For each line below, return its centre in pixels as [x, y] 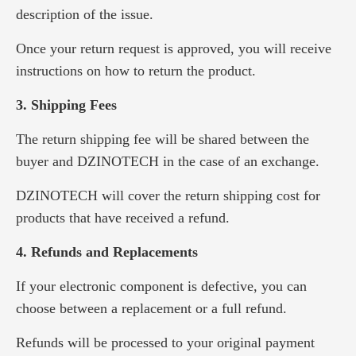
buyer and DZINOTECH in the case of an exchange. [168, 161]
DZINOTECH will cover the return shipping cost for [168, 195]
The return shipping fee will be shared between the [163, 139]
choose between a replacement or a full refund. [151, 308]
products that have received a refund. [123, 218]
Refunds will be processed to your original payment [165, 342]
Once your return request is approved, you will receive [174, 48]
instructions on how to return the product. [136, 71]
